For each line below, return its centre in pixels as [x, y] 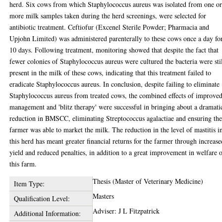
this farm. [23, 164]
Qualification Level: [42, 198]
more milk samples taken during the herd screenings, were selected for [108, 16]
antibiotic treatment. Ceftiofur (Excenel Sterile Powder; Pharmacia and [110, 27]
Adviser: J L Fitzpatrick [126, 211]
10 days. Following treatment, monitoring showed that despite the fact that [114, 50]
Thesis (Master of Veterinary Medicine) [148, 181]
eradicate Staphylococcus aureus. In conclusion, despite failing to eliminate [115, 84]
